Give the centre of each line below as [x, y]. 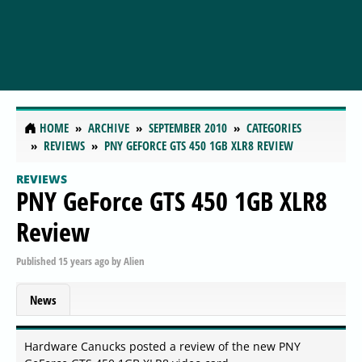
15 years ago [84, 261]
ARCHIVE [109, 128]
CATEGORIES [274, 128]
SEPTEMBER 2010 [188, 128]
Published [37, 261]
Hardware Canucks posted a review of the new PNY [162, 347]
